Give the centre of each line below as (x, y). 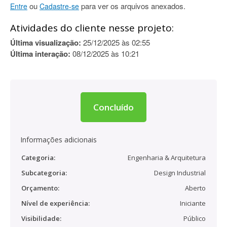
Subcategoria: (44, 173)
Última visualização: (46, 43)
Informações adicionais (59, 140)
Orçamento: (40, 188)
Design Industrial (180, 173)
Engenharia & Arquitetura (167, 158)
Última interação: (40, 54)
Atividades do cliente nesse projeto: (92, 28)
